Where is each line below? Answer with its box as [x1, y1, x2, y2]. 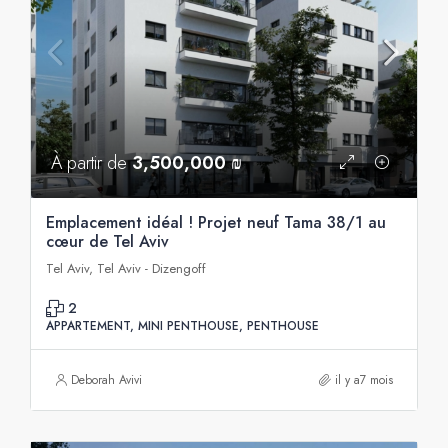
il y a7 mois [335, 371, 393, 389]
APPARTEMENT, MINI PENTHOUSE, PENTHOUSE [46, 317, 319, 335]
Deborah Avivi [71, 371, 142, 389]
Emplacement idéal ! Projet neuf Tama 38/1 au [46, 211, 386, 234]
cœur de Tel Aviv [46, 230, 169, 253]
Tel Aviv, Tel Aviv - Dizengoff [46, 259, 206, 278]
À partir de [51, 150, 132, 176]
